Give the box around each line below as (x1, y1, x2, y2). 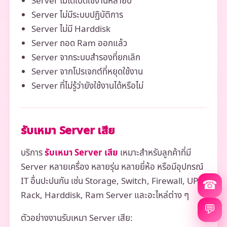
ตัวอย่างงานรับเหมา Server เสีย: (20, 211, 133, 225)
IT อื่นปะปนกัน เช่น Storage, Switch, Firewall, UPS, (20, 174, 205, 188)
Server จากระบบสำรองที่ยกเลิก (31, 51, 140, 64)
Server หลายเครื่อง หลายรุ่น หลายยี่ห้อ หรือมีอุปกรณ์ (20, 160, 203, 174)
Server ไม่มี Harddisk (31, 22, 110, 36)
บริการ (20, 146, 45, 160)
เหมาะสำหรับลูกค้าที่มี (118, 146, 191, 160)
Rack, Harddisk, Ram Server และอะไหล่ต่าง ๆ (20, 188, 189, 202)
